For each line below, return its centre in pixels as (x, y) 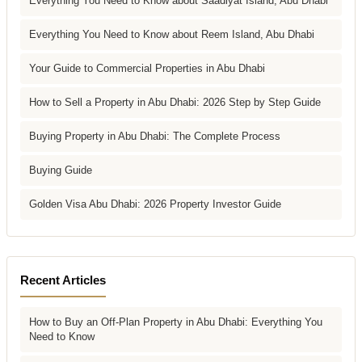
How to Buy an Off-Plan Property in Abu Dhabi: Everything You (176, 322)
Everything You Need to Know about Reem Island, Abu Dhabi (172, 34)
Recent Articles (63, 280)
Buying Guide (61, 170)
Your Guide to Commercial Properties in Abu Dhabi (147, 68)
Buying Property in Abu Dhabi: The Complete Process (155, 136)
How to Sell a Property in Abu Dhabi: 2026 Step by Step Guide (175, 102)
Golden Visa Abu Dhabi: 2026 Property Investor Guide (155, 204)
